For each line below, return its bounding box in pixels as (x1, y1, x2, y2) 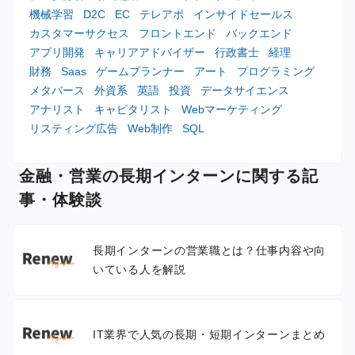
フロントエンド (139, 26, 216, 40)
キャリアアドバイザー (94, 45, 205, 59)
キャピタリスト (94, 102, 172, 116)
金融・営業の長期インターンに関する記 (19, 166, 319, 185)
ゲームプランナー (96, 64, 185, 78)
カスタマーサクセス (29, 26, 129, 40)
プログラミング (237, 64, 315, 78)
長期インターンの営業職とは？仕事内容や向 (93, 243, 326, 257)
